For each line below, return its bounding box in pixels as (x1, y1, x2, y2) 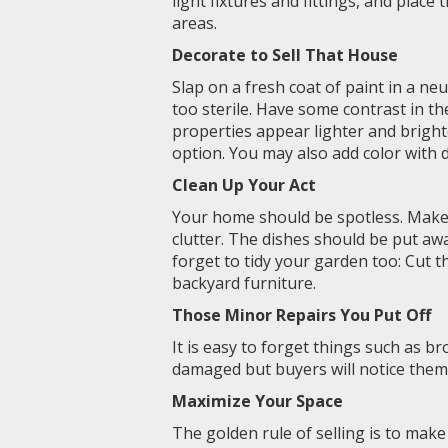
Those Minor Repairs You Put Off (172, 304, 431, 326)
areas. (172, 12, 217, 34)
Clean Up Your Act (172, 174, 316, 196)
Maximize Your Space (172, 390, 343, 412)
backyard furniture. (172, 272, 316, 294)
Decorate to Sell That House (172, 44, 398, 66)
